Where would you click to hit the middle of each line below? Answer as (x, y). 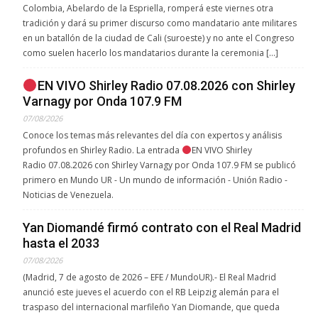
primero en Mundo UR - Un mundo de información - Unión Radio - (155, 180)
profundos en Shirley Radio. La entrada (102, 150)
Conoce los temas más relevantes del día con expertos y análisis (152, 135)
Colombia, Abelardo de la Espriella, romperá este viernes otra (148, 8)
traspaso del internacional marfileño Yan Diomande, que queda (151, 307)
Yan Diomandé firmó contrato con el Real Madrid (162, 227)
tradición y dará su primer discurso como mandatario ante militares (160, 23)
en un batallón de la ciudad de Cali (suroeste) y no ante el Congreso (159, 38)
